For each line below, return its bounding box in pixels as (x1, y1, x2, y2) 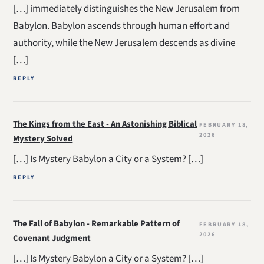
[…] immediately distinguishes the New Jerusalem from (13, 2, 240, 16)
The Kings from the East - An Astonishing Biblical (13, 118, 197, 131)
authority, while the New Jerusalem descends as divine (13, 36, 236, 51)
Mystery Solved (13, 133, 73, 146)
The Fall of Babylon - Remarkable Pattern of (13, 217, 180, 230)
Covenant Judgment (13, 232, 91, 245)
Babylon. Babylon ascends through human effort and (13, 19, 230, 34)
